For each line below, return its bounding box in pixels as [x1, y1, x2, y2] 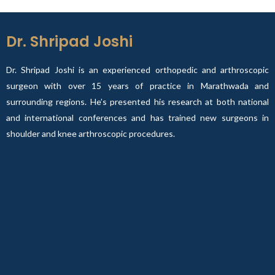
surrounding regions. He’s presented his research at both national [6, 96, 269, 107]
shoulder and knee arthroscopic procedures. [6, 128, 177, 139]
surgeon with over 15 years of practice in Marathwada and [6, 80, 269, 91]
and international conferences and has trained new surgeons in [6, 112, 269, 123]
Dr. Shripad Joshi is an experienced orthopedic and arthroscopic [6, 64, 269, 75]
